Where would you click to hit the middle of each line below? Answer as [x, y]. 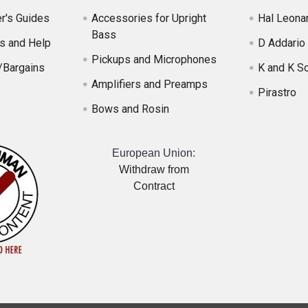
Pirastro [277, 93]
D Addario [281, 43]
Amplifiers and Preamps [150, 85]
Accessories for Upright [149, 19]
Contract [154, 186]
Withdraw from [154, 170]
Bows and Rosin [131, 109]
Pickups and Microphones [154, 60]
